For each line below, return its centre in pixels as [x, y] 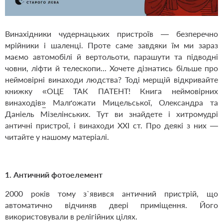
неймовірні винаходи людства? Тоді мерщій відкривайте [111, 80]
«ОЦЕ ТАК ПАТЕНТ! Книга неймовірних [130, 91]
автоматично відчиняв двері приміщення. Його [111, 205]
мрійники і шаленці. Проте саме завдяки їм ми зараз [111, 45]
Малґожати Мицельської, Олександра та [132, 103]
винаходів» [25, 103]
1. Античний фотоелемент [54, 175]
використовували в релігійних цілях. [72, 217]
